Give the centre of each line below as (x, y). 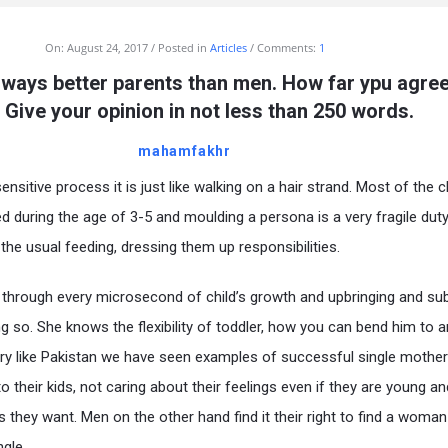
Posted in (183, 48)
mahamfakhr (184, 151)
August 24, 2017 (107, 48)
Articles (228, 48)
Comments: (287, 48)
